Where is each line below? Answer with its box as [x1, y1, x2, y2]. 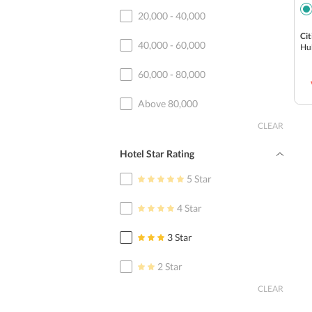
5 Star [187, 173, 212, 185]
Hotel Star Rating [120, 148, 194, 159]
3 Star [167, 231, 192, 243]
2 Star [157, 260, 182, 272]
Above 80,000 [138, 97, 198, 109]
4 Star [177, 202, 202, 214]
